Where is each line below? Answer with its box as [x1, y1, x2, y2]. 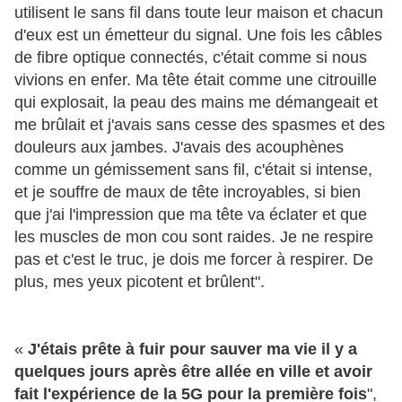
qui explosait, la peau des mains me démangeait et [14, 92, 378, 111]
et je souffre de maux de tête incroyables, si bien [14, 182, 361, 201]
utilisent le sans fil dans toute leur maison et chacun [14, 3, 383, 22]
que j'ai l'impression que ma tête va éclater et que [14, 205, 367, 223]
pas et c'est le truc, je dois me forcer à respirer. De [14, 249, 373, 268]
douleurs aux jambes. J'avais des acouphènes [14, 137, 344, 156]
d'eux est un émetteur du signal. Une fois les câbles [14, 25, 382, 44]
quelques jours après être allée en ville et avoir [14, 362, 372, 380]
